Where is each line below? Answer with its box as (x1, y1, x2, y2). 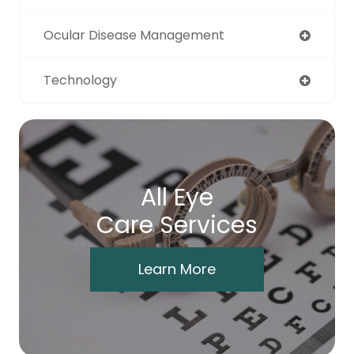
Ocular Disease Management (43, 26, 224, 45)
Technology (43, 71, 117, 90)
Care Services (96, 209, 258, 243)
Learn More (138, 259, 216, 280)
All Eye (141, 181, 213, 215)
